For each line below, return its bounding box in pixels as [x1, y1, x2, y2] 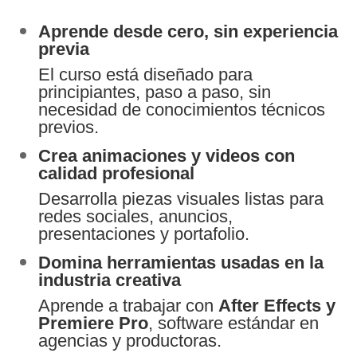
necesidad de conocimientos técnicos [38, 99, 326, 120]
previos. [38, 116, 100, 137]
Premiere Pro [38, 312, 149, 333]
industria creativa [38, 269, 182, 290]
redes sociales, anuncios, [38, 206, 233, 226]
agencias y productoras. [38, 330, 222, 351]
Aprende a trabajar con [38, 295, 219, 316]
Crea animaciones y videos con [38, 145, 296, 166]
